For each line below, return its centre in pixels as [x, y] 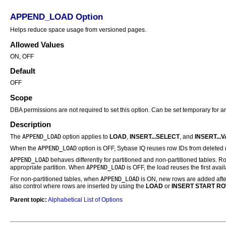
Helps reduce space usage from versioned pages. [78, 30]
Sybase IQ [131, 149]
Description [31, 125]
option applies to [85, 137]
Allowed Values [37, 45]
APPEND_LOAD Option [56, 17]
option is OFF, [97, 149]
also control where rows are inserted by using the [78, 186]
